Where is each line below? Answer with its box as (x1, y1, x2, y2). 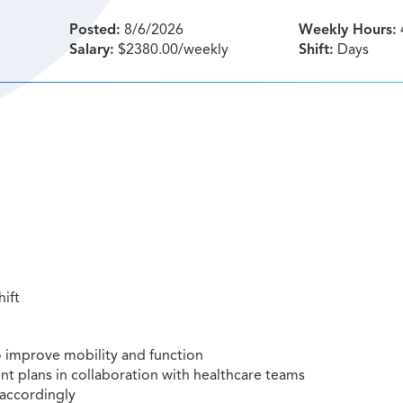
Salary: (68, 40, 114, 58)
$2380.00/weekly (113, 40, 228, 58)
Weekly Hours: (299, 21, 398, 39)
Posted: (68, 21, 121, 39)
